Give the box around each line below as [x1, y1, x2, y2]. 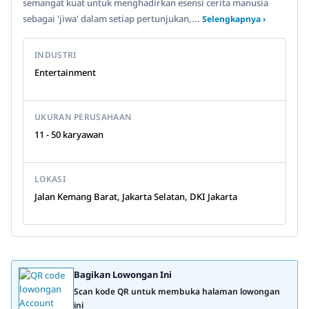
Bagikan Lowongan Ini [74, 268, 172, 281]
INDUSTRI [34, 49, 77, 61]
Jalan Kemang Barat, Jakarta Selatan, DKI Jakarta [34, 190, 237, 203]
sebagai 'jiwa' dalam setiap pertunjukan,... [23, 12, 202, 25]
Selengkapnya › [202, 13, 266, 25]
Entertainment [34, 66, 96, 79]
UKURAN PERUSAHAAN [34, 111, 132, 123]
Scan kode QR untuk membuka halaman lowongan [74, 286, 280, 297]
